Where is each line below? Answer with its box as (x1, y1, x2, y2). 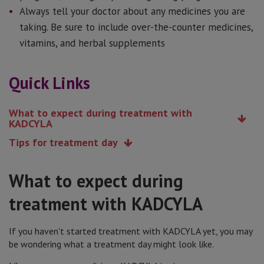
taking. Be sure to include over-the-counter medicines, (19, 21, 253, 34)
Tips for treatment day (9, 136, 118, 149)
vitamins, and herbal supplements (19, 37, 165, 49)
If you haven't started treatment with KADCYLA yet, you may (9, 225, 252, 237)
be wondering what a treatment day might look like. (9, 238, 214, 250)
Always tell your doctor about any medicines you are (19, 5, 245, 18)
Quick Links (9, 72, 90, 94)
